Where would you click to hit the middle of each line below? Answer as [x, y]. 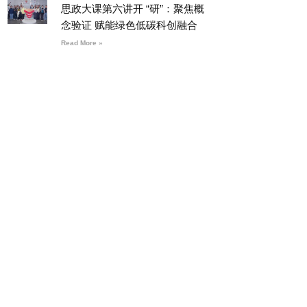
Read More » [82, 42]
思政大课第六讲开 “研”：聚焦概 [132, 8]
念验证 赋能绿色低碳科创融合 [129, 25]
